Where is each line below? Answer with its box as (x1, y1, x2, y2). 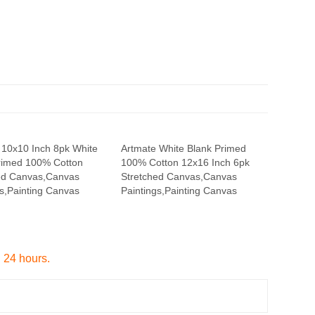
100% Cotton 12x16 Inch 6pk (121, 157, 250, 168)
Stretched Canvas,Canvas (121, 171, 237, 182)
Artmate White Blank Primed (121, 143, 246, 154)
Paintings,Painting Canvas (121, 185, 237, 196)
